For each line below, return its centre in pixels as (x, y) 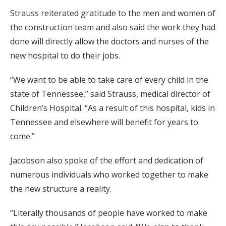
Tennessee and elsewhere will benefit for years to (104, 122)
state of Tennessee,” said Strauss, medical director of (110, 94)
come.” (22, 136)
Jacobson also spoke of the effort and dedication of (107, 160)
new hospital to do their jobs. (65, 55)
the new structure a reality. (61, 188)
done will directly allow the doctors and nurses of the (109, 41)
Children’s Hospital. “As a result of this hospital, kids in (112, 108)
